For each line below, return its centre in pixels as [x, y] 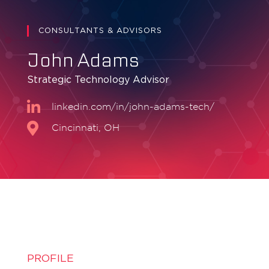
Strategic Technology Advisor [98, 80]
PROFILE [50, 259]
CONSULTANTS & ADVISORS [100, 31]
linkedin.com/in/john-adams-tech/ [133, 107]
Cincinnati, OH [86, 128]
